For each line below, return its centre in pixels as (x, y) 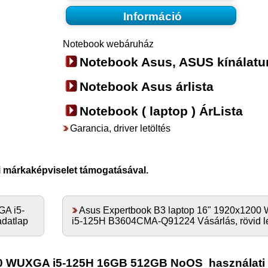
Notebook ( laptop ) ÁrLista (161, 111)
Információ (152, 16)
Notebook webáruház (108, 44)
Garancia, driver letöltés (120, 129)
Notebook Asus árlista (146, 87)
